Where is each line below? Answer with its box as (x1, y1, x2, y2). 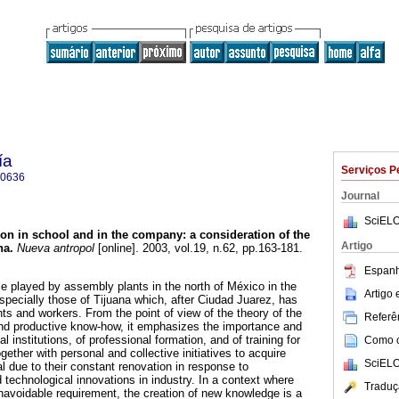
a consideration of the (190, 228, 310, 242)
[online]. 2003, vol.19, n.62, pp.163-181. (94, 241, 303, 256)
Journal (341, 190, 379, 202)
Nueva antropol (13, 241, 94, 256)
